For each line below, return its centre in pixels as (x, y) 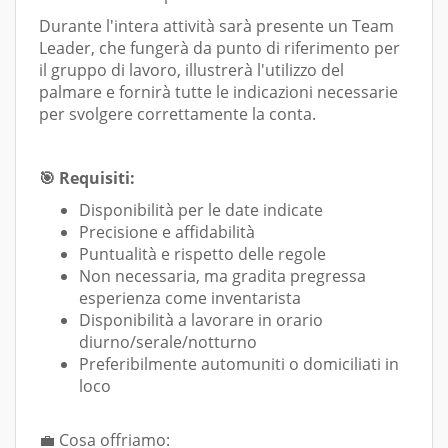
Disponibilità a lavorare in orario (201, 320)
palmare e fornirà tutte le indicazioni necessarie (218, 92)
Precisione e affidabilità (168, 232)
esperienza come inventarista (191, 298)
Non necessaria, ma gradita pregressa (222, 276)
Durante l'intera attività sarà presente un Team (216, 26)
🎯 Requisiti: (88, 178)
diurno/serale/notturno (169, 342)
